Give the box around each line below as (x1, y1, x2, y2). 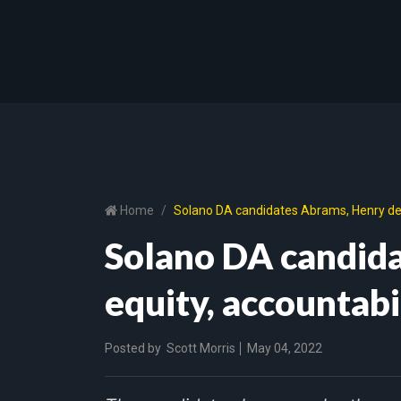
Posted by (105, 340, 161, 355)
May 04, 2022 (244, 340, 322, 355)
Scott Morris (166, 340, 235, 355)
